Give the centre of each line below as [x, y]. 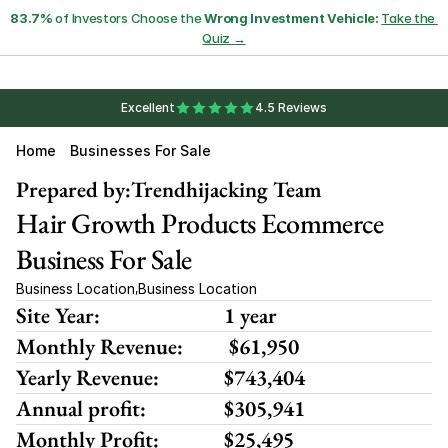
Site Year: [58, 315]
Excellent [148, 107]
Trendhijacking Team [226, 189]
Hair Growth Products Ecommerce [200, 223]
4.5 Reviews [291, 107]
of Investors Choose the [128, 18]
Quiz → [224, 38]
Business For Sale [104, 259]
